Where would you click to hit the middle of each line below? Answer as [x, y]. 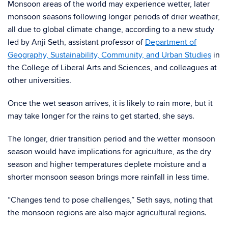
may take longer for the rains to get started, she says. [101, 116]
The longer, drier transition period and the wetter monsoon [111, 139]
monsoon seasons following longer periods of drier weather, [114, 17]
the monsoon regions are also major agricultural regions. [107, 213]
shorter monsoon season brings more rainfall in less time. [108, 177]
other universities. [39, 80]
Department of [171, 42]
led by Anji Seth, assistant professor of [76, 42]
